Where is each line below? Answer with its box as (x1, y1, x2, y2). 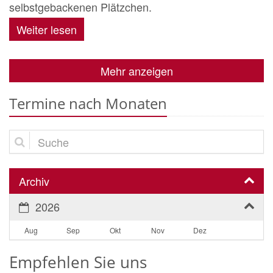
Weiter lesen (16, 21, 77, 37)
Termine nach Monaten (9, 93, 167, 113)
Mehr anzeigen (100, 63, 173, 79)
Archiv (19, 172, 49, 189)
